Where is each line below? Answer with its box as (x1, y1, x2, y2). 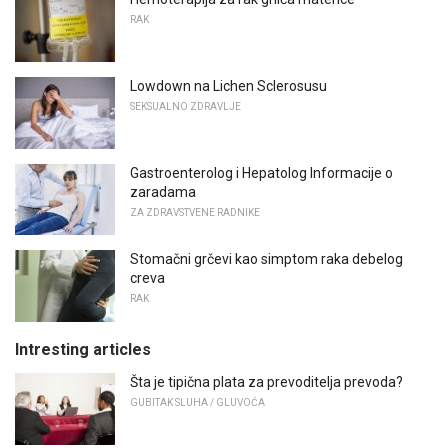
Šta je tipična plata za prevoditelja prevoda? (130, 373, 403, 390)
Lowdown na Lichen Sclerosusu (130, 77, 327, 94)
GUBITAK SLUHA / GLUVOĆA (130, 396, 265, 408)
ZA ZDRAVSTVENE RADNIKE (130, 206, 260, 218)
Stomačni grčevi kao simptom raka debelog (130, 251, 403, 268)
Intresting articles (15, 339, 151, 359)
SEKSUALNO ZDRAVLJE (130, 100, 241, 112)
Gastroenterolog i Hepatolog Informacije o (130, 164, 393, 181)
